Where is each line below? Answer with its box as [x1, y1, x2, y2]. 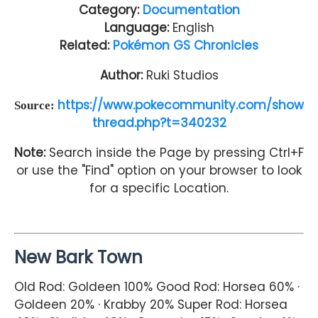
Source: [14, 98, 57, 112]
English [172, 18, 214, 36]
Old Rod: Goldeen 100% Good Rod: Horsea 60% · [14, 278, 300, 296]
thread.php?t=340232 [92, 114, 226, 131]
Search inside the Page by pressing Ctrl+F [49, 143, 304, 161]
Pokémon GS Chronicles [113, 36, 258, 54]
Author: [99, 66, 146, 84]
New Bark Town [14, 246, 143, 270]
